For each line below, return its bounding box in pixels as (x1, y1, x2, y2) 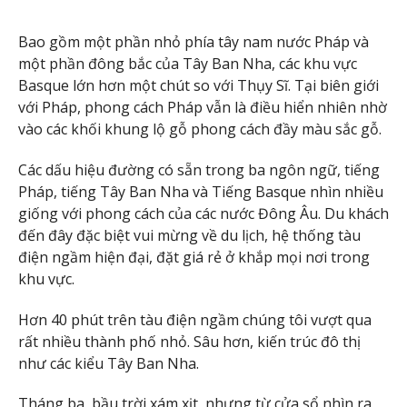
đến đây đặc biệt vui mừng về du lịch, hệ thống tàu (18, 224, 361, 245)
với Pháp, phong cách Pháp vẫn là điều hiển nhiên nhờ (18, 96, 387, 117)
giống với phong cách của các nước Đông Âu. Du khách (18, 203, 389, 223)
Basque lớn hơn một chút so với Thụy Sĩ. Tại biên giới (18, 74, 379, 95)
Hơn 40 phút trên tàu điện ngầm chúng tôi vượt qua (18, 309, 372, 330)
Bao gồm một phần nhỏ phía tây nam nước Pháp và (18, 31, 369, 52)
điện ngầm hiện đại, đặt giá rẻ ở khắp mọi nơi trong (18, 246, 370, 267)
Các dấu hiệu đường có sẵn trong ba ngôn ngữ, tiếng (18, 159, 380, 180)
